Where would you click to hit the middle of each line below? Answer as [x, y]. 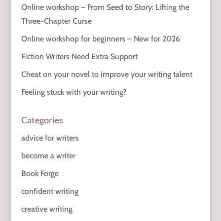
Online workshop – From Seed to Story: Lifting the [105, 7]
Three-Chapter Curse [56, 21]
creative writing [47, 209]
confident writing [50, 191]
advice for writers [50, 138]
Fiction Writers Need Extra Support [79, 57]
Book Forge [40, 174]
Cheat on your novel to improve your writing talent [107, 74]
